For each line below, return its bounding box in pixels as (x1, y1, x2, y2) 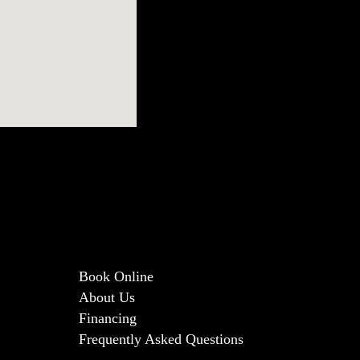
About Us (78, 289, 135, 306)
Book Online (78, 268, 153, 285)
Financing (78, 310, 137, 327)
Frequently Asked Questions (78, 331, 243, 348)
